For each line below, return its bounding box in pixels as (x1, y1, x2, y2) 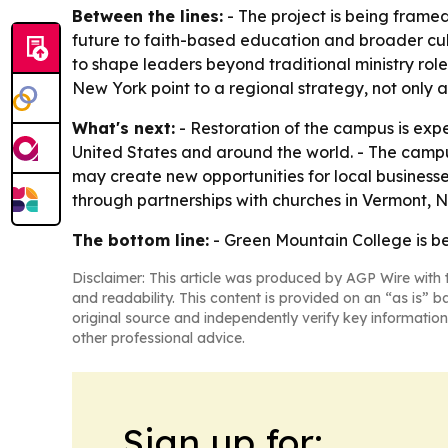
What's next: (72, 117, 175, 138)
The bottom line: (72, 229, 209, 250)
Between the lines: (72, 5, 223, 26)
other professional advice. (72, 328, 245, 347)
